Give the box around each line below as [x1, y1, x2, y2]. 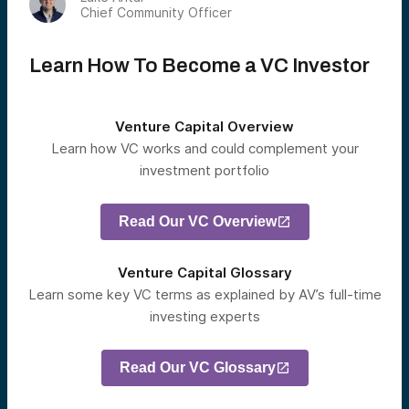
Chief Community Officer [80, 4, 232, 20]
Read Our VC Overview [118, 214, 277, 230]
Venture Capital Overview [115, 117, 294, 135]
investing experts [149, 307, 260, 325]
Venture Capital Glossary [117, 263, 292, 281]
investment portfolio [140, 161, 269, 179]
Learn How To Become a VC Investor [29, 54, 370, 77]
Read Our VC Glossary [119, 360, 276, 376]
